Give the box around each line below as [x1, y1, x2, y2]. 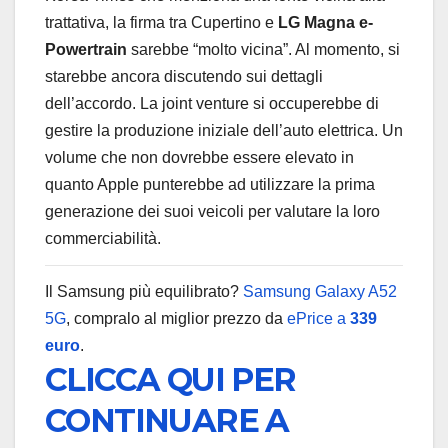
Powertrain [45, 40, 127, 58]
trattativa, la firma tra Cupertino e [45, 13, 278, 31]
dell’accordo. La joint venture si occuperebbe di [45, 94, 379, 112]
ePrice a [287, 310, 350, 328]
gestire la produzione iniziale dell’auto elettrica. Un [45, 121, 403, 139]
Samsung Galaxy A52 [243, 283, 397, 301]
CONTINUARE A [45, 401, 289, 441]
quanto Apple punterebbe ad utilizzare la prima [45, 175, 375, 193]
